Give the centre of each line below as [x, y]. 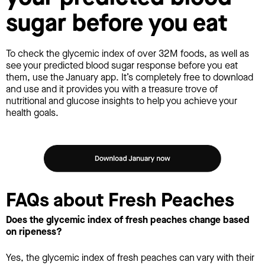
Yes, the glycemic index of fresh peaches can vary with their [130, 257]
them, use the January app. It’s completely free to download [130, 77]
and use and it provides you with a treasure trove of [112, 89]
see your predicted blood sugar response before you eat [122, 66]
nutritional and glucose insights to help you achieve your [122, 101]
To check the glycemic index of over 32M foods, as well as [127, 54]
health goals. [32, 113]
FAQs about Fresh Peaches [120, 201]
